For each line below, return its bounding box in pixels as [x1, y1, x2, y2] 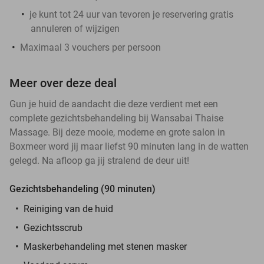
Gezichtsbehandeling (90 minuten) [9, 183, 156, 194]
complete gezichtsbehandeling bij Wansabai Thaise [9, 112, 223, 124]
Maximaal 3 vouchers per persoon [20, 41, 161, 53]
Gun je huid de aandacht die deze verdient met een [9, 98, 218, 110]
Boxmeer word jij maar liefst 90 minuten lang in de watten [9, 140, 249, 152]
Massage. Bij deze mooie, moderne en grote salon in [9, 126, 225, 138]
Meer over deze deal [9, 75, 117, 90]
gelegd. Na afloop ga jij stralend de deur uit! [9, 154, 194, 166]
